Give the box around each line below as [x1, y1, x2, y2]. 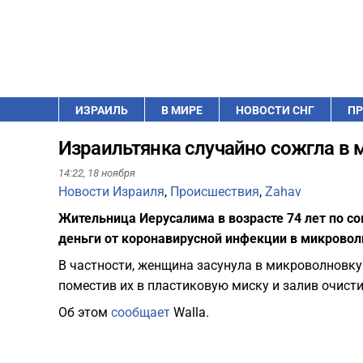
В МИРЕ [161, 104, 203, 117]
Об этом [58, 305, 111, 321]
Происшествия [170, 184, 259, 200]
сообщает [111, 305, 170, 321]
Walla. [170, 305, 209, 321]
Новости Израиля [58, 184, 164, 200]
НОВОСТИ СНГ [236, 104, 314, 117]
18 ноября [88, 167, 135, 180]
